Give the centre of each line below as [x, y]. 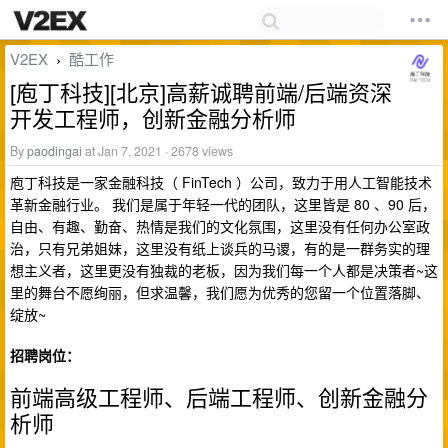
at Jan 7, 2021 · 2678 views [157, 151]
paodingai [54, 151]
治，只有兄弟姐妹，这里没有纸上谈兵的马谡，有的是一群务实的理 [220, 248]
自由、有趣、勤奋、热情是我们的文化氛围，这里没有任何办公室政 [220, 226]
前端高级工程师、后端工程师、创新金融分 [219, 397]
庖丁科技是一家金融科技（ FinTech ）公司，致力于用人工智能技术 [221, 182]
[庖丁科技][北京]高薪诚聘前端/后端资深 [201, 91]
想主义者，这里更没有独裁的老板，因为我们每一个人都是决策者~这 [224, 270]
